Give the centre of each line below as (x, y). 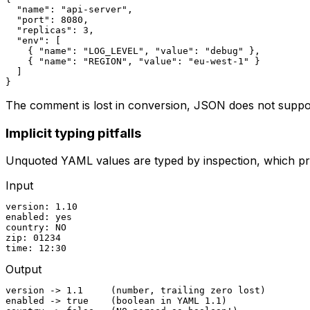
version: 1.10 (42, 207)
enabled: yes (39, 217)
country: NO (36, 228)
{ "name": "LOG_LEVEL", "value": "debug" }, (133, 51)
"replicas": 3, (50, 30)
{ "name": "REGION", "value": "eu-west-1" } (133, 62)
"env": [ (33, 41)
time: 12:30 (36, 248)
